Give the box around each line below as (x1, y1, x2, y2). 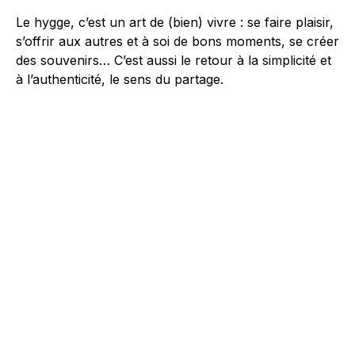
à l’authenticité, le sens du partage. (16, 71, 223, 87)
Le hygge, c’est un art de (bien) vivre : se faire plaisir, (16, 13, 334, 30)
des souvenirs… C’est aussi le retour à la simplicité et (16, 52, 331, 68)
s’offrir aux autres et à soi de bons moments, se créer (16, 32, 339, 49)
